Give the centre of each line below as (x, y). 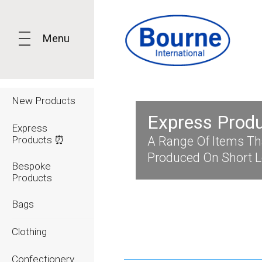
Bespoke (31, 166)
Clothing (29, 232)
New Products (44, 101)
